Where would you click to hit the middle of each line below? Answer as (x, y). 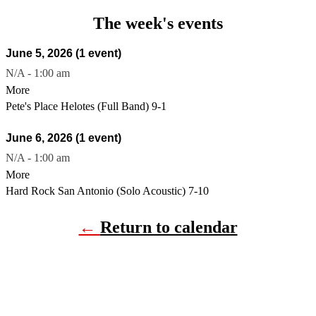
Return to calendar (169, 227)
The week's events (158, 23)
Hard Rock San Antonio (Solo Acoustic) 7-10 (107, 190)
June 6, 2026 (41, 138)
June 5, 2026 (41, 53)
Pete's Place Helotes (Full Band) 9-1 (86, 106)
